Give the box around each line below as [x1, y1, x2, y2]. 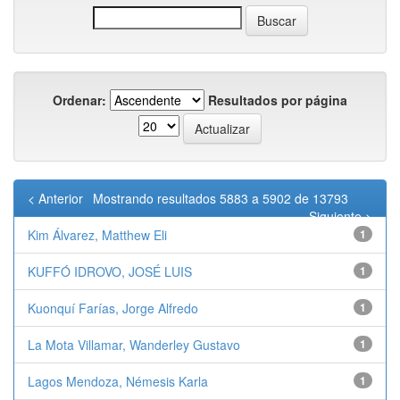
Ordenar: [53, 90, 106, 109]
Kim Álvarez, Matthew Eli [28, 225, 167, 244]
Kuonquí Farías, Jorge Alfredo [28, 298, 198, 317]
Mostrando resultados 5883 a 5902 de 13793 [93, 188, 352, 207]
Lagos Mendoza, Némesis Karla [28, 371, 208, 390]
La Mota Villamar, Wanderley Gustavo [28, 335, 240, 354]
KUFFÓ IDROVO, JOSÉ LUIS [28, 262, 192, 280]
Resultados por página [208, 90, 347, 109]
